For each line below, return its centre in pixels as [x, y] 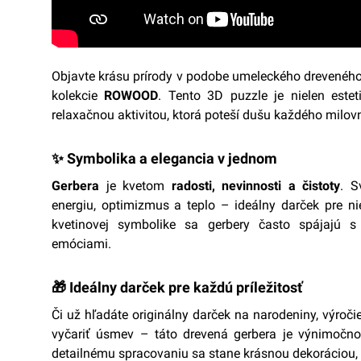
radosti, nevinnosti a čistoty [255, 186]
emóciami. [81, 244]
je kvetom [135, 186]
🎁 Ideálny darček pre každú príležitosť [177, 288]
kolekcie [78, 96]
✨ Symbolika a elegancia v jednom [164, 159]
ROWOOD [131, 96]
